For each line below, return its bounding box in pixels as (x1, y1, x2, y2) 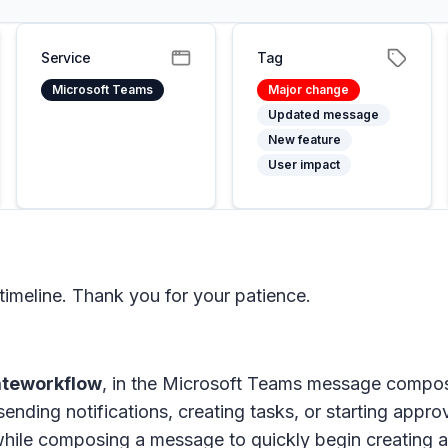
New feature (268, 132, 341, 147)
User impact (268, 157, 340, 172)
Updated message (268, 107, 379, 122)
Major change (268, 82, 349, 97)
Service (41, 49, 91, 66)
